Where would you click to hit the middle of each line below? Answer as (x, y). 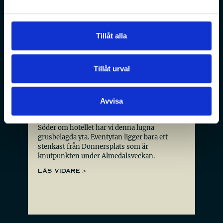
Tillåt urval (111, 68)
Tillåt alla (111, 36)
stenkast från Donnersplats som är (93, 146)
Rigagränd (75, 111)
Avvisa (111, 101)
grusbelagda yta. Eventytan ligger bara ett (103, 137)
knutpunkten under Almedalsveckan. (96, 156)
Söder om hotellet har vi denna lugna (96, 127)
